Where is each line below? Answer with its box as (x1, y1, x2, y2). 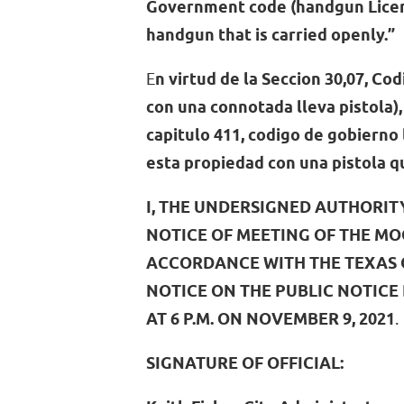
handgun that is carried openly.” (146, 25, 395, 47)
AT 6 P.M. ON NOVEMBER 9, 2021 (146, 309, 395, 331)
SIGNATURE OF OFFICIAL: (146, 353, 344, 375)
